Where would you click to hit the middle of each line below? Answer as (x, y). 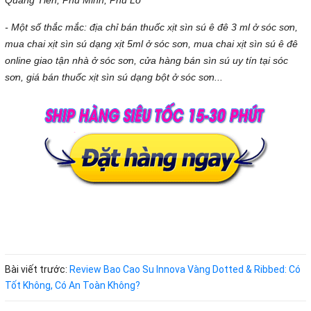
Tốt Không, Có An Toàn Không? (73, 285)
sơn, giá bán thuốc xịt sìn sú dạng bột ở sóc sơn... (114, 77)
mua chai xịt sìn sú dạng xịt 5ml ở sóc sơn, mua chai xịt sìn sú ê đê (151, 43)
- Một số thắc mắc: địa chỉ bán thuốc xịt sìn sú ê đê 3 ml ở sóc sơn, (151, 27)
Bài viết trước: (37, 269)
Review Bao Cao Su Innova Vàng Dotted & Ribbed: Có (185, 269)
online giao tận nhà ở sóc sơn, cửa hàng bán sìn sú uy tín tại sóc (146, 60)
